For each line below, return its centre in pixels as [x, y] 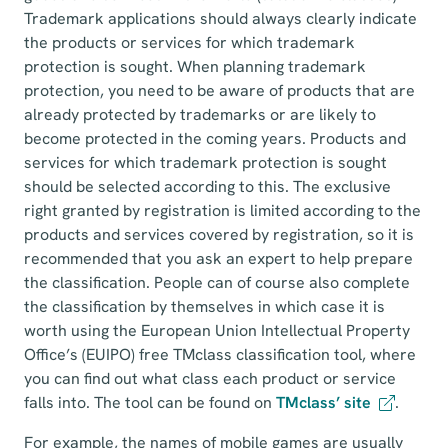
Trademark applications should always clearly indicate [220, 18]
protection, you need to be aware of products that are [219, 90]
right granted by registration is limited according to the [222, 210]
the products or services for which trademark [189, 42]
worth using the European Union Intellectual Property [217, 330]
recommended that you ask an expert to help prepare [218, 258]
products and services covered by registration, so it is [219, 234]
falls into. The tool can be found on [150, 402]
